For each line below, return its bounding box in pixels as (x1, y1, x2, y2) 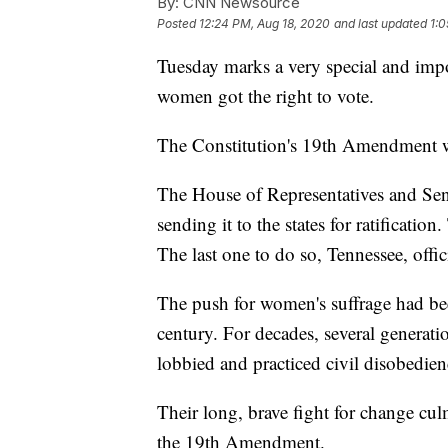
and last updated (334, 16, 427, 32)
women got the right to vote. (157, 83, 374, 109)
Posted (157, 16, 199, 32)
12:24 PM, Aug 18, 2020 (199, 16, 330, 32)
